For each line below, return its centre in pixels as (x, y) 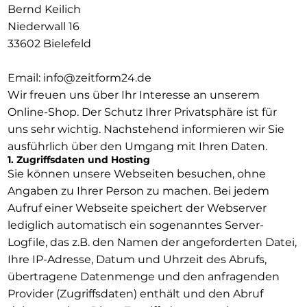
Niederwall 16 (43, 26)
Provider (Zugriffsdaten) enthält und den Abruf (135, 293)
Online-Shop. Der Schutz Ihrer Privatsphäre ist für (142, 112)
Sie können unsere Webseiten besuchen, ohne (136, 173)
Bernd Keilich (44, 9)
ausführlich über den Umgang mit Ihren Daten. (137, 146)
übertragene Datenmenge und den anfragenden (143, 276)
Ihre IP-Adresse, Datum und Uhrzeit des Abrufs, (137, 259)
